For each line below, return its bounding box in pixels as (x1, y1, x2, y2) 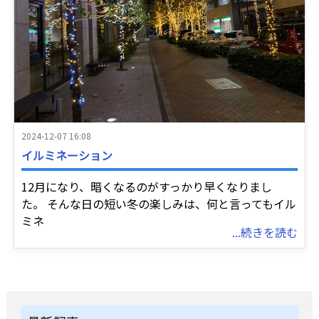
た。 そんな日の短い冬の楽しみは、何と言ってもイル (21, 195, 296, 213)
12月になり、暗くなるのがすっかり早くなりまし (21, 178, 272, 196)
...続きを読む (232, 224, 298, 241)
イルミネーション (21, 147, 113, 164)
